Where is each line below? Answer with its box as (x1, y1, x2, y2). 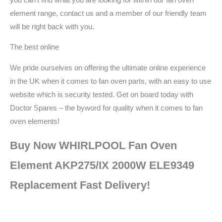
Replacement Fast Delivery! (10, 178, 150, 191)
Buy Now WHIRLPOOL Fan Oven (10, 139, 177, 152)
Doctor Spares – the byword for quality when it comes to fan (10, 104, 203, 112)
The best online (10, 43, 59, 52)
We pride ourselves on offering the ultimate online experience (10, 64, 206, 72)
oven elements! (10, 117, 59, 126)
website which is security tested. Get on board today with (10, 91, 193, 99)
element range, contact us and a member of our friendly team (10, 9, 207, 17)
